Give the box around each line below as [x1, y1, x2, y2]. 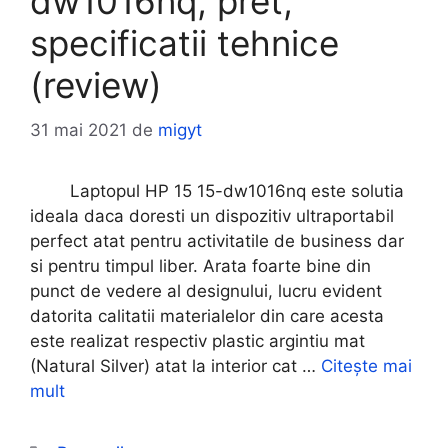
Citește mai [321, 355, 412, 376]
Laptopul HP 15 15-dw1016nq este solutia [30, 180, 404, 201]
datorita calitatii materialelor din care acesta [30, 305, 384, 326]
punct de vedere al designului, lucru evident [30, 280, 382, 301]
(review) [30, 64, 162, 106]
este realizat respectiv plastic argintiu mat [30, 330, 365, 351]
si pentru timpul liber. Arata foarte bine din [30, 255, 371, 276]
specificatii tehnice [30, 22, 339, 64]
